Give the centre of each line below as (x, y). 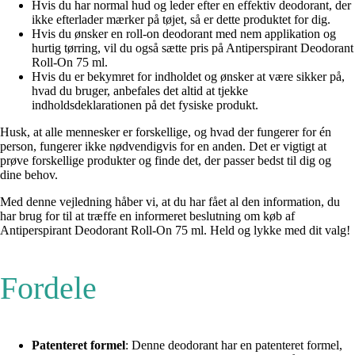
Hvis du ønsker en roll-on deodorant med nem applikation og (184, 34)
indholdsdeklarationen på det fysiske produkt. (145, 105)
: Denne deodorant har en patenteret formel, (234, 345)
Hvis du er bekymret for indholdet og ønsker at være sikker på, (188, 77)
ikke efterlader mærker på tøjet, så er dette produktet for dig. (181, 20)
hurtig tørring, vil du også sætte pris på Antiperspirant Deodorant (193, 48)
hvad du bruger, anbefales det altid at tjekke (140, 91)
